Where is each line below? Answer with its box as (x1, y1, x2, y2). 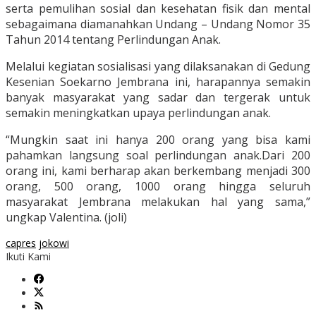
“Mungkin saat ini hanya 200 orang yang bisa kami (6, 132, 310, 148)
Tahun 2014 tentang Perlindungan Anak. (6, 32, 221, 48)
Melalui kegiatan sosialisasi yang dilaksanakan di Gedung (6, 59, 310, 75)
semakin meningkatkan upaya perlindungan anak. (6, 105, 271, 121)
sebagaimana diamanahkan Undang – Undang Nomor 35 (6, 16, 310, 32)
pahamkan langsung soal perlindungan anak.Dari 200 (6, 147, 310, 164)
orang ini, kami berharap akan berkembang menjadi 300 (6, 163, 310, 179)
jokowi (39, 236, 69, 250)
